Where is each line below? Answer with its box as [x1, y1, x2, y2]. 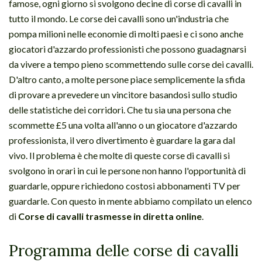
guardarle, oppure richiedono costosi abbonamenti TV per [9, 180, 240, 191]
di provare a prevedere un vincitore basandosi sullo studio [9, 88, 237, 100]
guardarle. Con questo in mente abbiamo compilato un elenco [9, 195, 252, 206]
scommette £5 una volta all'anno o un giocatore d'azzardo [9, 119, 237, 130]
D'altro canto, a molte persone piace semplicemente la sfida [9, 73, 245, 85]
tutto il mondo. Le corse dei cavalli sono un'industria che [9, 12, 229, 24]
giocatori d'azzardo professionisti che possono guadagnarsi [9, 43, 246, 54]
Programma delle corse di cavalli [9, 240, 239, 260]
